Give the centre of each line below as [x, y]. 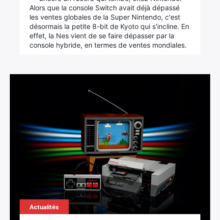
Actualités [44, 207]
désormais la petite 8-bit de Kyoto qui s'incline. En [110, 26]
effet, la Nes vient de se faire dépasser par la [102, 36]
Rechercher [40, 127]
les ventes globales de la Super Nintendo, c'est [105, 17]
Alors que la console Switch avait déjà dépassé [105, 8]
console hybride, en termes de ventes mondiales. [108, 45]
